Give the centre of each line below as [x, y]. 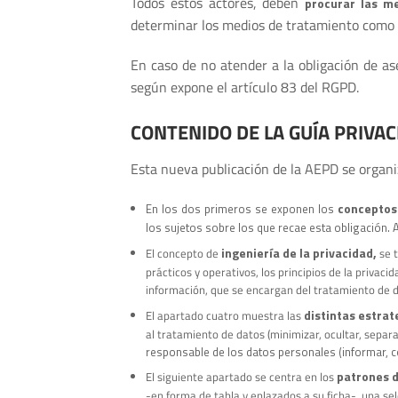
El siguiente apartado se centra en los [241, 377]
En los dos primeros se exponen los [242, 208]
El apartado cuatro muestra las [224, 315]
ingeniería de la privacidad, [298, 252]
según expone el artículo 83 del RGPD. [245, 88]
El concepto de [183, 253]
